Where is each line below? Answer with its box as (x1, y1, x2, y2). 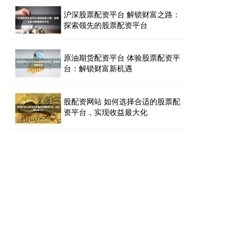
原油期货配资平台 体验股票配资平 (64, 51, 180, 63)
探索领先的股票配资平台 (64, 19, 148, 30)
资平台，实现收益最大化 (64, 106, 148, 117)
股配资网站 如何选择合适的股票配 (64, 95, 180, 106)
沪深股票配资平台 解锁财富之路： (64, 8, 180, 19)
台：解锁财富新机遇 (64, 62, 132, 73)
